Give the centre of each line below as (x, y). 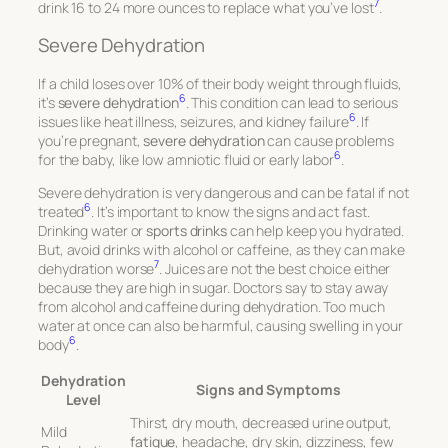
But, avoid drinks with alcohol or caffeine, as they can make (221, 249)
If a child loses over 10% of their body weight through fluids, (220, 83)
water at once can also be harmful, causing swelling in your (221, 325)
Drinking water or (92, 230)
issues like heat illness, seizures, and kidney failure (193, 121)
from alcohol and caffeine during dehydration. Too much (211, 306)
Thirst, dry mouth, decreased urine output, (261, 422)
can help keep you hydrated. (315, 230)
